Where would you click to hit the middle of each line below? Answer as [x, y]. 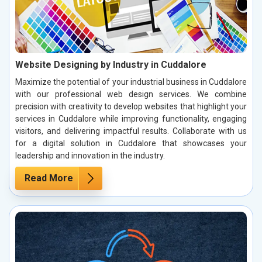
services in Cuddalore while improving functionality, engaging [131, 119]
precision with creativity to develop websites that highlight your [131, 107]
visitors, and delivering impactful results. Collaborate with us [131, 131]
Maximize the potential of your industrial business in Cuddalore [131, 82]
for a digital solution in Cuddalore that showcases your [131, 144]
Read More [49, 178]
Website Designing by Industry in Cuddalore [111, 65]
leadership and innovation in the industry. [90, 156]
